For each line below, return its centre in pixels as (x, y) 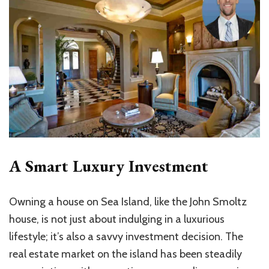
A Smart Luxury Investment (109, 165)
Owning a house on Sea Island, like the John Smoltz (128, 201)
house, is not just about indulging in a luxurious (117, 219)
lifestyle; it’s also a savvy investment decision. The (126, 236)
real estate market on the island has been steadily (125, 254)
